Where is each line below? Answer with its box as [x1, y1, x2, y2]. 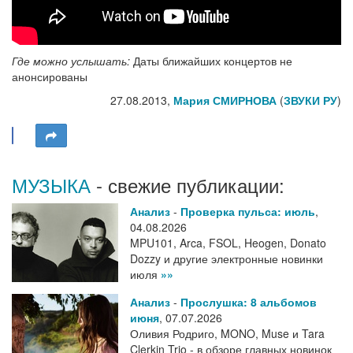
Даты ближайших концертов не [130, 53, 292, 69]
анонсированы [12, 69, 87, 85]
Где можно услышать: [12, 53, 130, 69]
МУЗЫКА [12, 171, 91, 199]
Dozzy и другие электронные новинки [130, 251, 323, 267]
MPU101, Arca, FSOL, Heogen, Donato [130, 235, 326, 251]
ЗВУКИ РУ [284, 92, 337, 109]
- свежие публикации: [91, 171, 284, 199]
